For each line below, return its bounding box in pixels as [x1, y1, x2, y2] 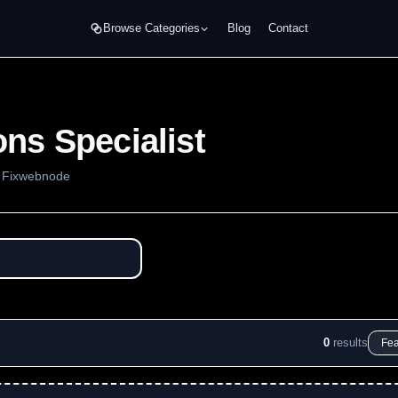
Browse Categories [102, 21, 200, 35]
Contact [267, 21, 308, 35]
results [333, 336, 368, 349]
